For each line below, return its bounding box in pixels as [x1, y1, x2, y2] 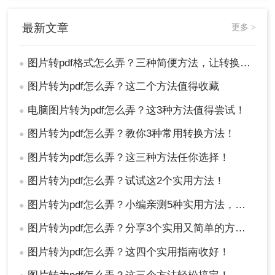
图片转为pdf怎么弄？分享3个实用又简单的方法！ [28, 222, 236, 234]
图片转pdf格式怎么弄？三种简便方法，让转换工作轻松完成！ [28, 56, 241, 69]
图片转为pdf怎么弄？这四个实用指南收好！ [28, 246, 230, 258]
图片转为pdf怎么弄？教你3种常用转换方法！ [28, 128, 236, 140]
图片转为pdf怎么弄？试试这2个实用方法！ [28, 175, 225, 187]
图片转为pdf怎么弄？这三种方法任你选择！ [28, 151, 230, 163]
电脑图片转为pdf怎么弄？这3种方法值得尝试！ [28, 104, 246, 116]
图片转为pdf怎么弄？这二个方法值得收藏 [28, 80, 220, 93]
